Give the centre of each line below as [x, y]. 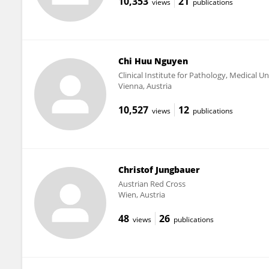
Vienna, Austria [145, 86]
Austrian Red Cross [152, 183]
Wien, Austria [141, 194]
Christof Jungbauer [159, 169]
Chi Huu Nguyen [153, 61]
